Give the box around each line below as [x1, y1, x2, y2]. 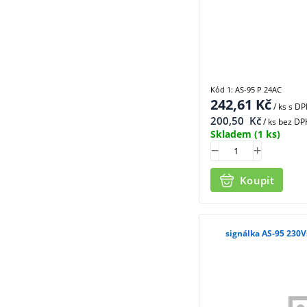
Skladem [210, 127, 251, 141]
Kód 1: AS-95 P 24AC [210, 84, 282, 95]
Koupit [240, 173, 274, 187]
